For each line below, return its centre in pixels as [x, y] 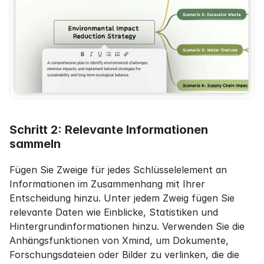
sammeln [35, 144]
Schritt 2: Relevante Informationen [109, 130]
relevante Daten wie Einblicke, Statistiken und [114, 212]
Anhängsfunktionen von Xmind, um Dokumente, [119, 241]
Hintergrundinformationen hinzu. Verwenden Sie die [127, 227]
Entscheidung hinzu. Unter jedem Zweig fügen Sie [122, 198]
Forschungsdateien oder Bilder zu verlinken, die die [124, 255]
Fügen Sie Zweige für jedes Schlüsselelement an [118, 170]
